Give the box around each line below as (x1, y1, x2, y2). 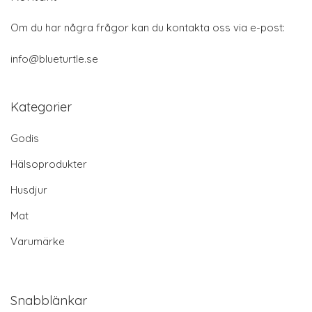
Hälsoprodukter (10, 157, 87, 171)
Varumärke (10, 235, 65, 249)
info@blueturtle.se (10, 52, 98, 66)
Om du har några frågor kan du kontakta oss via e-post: (10, 21, 285, 35)
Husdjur (10, 183, 47, 197)
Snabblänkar (10, 292, 87, 309)
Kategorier (10, 99, 72, 116)
